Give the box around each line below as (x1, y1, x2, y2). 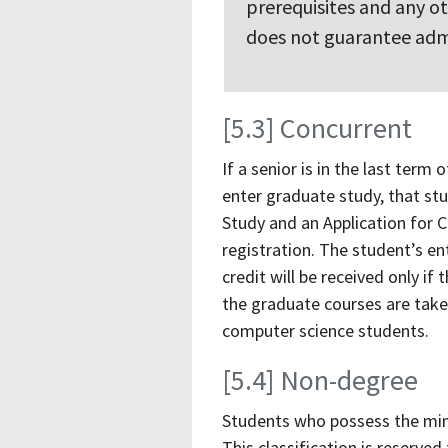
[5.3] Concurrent (222, 110, 412, 147)
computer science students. (222, 319, 429, 343)
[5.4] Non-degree (222, 362, 418, 399)
